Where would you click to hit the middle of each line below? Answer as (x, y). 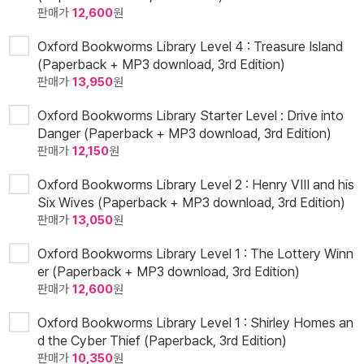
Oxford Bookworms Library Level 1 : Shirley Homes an (195, 323)
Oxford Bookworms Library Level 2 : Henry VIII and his (196, 185)
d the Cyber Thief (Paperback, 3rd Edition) (162, 341)
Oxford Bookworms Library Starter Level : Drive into (191, 116)
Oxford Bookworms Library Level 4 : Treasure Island (190, 47)
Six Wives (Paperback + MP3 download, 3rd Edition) (191, 203)
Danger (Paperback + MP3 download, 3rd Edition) (184, 134)
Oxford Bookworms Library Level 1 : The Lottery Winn (195, 254)
